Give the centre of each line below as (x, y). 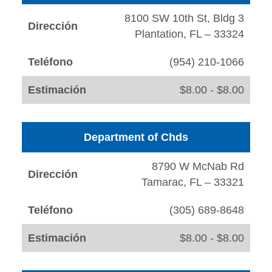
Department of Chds (136, 138)
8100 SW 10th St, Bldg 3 (184, 19)
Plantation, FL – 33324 (189, 34)
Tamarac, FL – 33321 (193, 182)
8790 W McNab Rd (198, 167)
